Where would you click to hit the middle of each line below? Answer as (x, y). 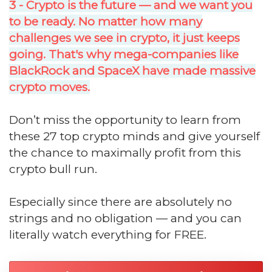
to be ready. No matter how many (106, 22)
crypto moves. (49, 87)
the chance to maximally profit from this (125, 153)
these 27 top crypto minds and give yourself (134, 137)
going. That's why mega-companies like (124, 55)
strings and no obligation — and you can (125, 219)
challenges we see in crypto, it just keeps (124, 38)
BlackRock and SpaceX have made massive (132, 71)
